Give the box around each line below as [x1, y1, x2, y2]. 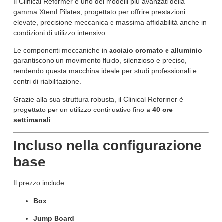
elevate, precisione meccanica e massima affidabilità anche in [13, 18, 207, 26]
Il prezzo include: [13, 179, 66, 187]
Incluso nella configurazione [13, 138, 202, 154]
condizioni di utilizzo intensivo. [13, 28, 107, 37]
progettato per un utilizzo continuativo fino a [13, 105, 152, 113]
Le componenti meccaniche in [13, 46, 109, 55]
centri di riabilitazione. [13, 77, 81, 86]
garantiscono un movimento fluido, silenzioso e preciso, [13, 56, 187, 65]
